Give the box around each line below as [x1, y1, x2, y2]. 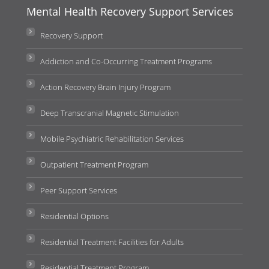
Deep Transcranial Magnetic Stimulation [40, 107, 179, 118]
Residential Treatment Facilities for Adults [40, 236, 184, 247]
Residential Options [40, 210, 109, 222]
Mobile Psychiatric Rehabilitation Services [40, 133, 184, 144]
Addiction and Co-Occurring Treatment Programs [40, 55, 212, 67]
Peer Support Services [40, 184, 117, 196]
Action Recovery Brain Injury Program [40, 81, 171, 92]
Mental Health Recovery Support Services [26, 4, 234, 19]
